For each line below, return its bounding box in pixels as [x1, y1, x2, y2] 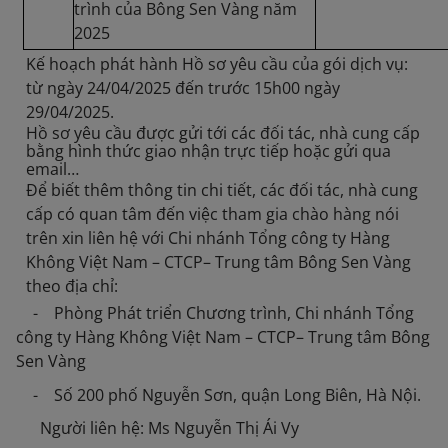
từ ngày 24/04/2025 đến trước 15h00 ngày [26, 76, 341, 99]
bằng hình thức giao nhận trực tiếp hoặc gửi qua [25, 139, 391, 162]
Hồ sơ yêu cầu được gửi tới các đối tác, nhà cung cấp [25, 121, 420, 144]
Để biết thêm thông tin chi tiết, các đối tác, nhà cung [25, 178, 418, 201]
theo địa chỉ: [25, 274, 118, 297]
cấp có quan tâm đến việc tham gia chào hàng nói [25, 202, 399, 225]
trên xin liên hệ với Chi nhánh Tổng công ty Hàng [25, 226, 390, 249]
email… [25, 157, 79, 180]
